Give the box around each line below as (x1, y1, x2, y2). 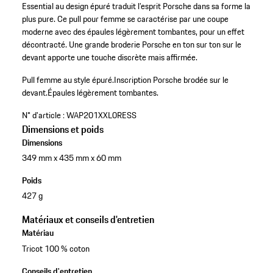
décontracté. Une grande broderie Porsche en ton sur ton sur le (21, 38, 241, 52)
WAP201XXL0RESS (66, 108, 136, 122)
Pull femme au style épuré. (21, 73, 114, 87)
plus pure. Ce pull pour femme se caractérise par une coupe (21, 12, 229, 26)
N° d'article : (21, 108, 65, 122)
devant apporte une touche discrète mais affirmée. (21, 51, 197, 65)
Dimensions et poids (21, 122, 104, 137)
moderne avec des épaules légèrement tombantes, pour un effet (21, 25, 244, 39)
